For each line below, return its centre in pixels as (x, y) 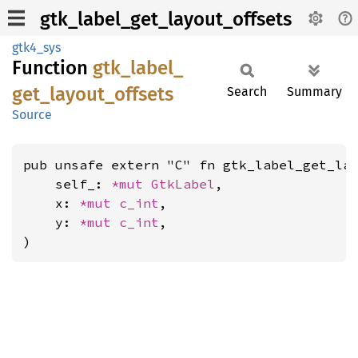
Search (247, 91)
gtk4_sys (36, 48)
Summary (314, 91)
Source (32, 115)
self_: (67, 184)
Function (52, 68)
